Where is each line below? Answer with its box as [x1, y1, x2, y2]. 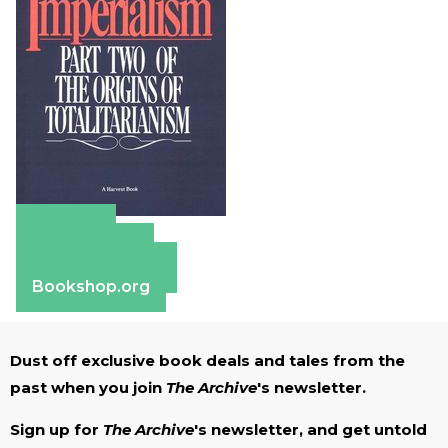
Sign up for [10, 419, 103, 439]
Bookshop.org [32, 276, 150, 296]
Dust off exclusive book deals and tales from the [10, 350, 405, 370]
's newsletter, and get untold [194, 419, 427, 439]
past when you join [10, 377, 166, 397]
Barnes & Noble [32, 257, 161, 277]
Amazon [32, 219, 100, 239]
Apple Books [32, 238, 138, 258]
